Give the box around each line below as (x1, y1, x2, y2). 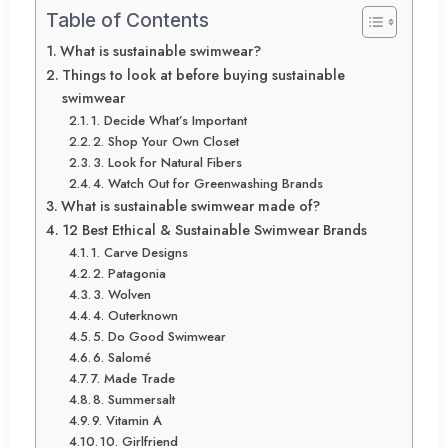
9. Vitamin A (92, 411, 163, 431)
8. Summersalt (93, 390, 176, 410)
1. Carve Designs (91, 243, 189, 263)
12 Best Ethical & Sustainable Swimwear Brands (61, 220, 367, 241)
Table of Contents (46, 8, 209, 33)
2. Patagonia (93, 264, 167, 284)
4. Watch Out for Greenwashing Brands (93, 174, 324, 194)
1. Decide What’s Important (91, 111, 248, 131)
